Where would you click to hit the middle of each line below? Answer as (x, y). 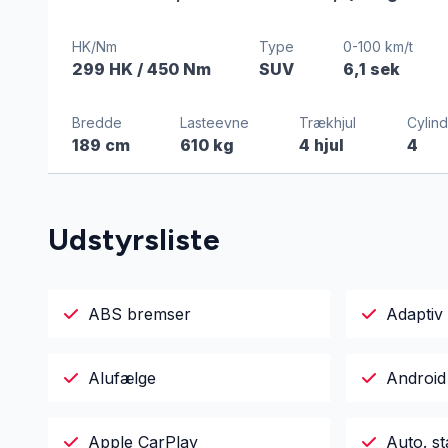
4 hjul (322, 145)
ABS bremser (139, 314)
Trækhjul (328, 122)
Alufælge (122, 378)
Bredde (97, 122)
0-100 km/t (377, 46)
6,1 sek (371, 69)
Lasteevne (215, 122)
